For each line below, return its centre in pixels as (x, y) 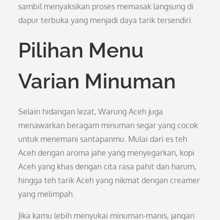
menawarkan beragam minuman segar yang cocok (108, 125)
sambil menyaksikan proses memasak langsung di (106, 6)
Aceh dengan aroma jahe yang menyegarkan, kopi (107, 153)
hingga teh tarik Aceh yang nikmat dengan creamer (109, 180)
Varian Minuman (97, 81)
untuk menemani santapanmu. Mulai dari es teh (103, 139)
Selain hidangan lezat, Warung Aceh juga (91, 111)
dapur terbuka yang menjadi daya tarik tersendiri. (106, 20)
